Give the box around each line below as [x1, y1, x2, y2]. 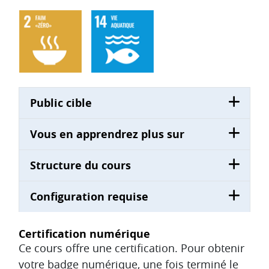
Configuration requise [30, 189, 148, 205]
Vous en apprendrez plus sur [30, 127, 184, 142]
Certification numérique [19, 226, 150, 242]
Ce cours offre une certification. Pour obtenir [19, 241, 244, 256]
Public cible [30, 95, 92, 111]
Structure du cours [30, 158, 131, 174]
